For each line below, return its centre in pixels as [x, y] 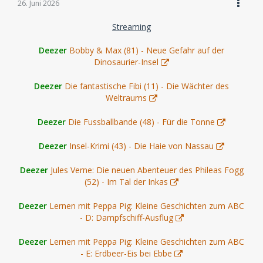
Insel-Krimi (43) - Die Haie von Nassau [141, 146]
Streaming [131, 27]
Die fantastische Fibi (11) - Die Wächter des [147, 86]
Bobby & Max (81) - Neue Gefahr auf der [147, 50]
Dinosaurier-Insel [126, 62]
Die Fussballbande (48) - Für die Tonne [141, 122]
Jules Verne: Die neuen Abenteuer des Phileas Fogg [147, 170]
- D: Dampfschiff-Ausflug [126, 218]
